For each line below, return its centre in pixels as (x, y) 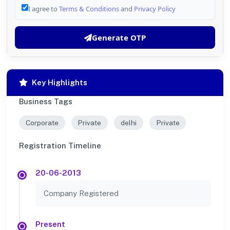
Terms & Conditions (89, 9)
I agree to (44, 9)
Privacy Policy (155, 9)
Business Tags (46, 101)
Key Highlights (60, 82)
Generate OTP (119, 37)
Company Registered (81, 193)
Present (50, 224)
